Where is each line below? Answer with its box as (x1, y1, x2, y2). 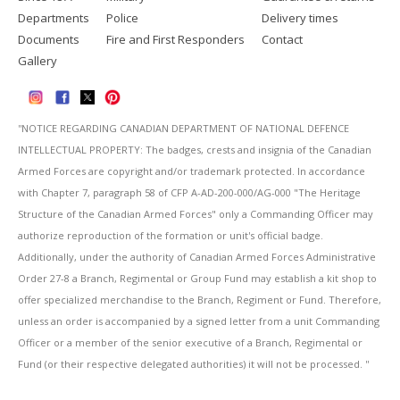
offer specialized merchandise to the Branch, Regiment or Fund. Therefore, (18, 292, 381, 306)
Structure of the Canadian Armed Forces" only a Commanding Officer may (18, 206, 373, 221)
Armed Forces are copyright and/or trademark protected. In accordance (18, 163, 365, 178)
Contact (262, 31, 303, 48)
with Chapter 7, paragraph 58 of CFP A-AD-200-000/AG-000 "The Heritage (18, 185, 361, 199)
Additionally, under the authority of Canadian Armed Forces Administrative (18, 249, 376, 263)
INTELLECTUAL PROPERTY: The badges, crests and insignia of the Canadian (18, 142, 371, 156)
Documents (18, 31, 79, 48)
